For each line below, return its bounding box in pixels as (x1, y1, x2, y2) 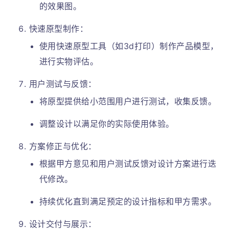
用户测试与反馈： (29, 79, 97, 89)
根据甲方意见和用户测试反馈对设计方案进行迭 (39, 158, 217, 169)
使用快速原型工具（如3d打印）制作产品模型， (39, 41, 219, 51)
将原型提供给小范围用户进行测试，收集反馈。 (39, 96, 217, 106)
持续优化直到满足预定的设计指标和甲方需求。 (39, 196, 217, 207)
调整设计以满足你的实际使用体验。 (39, 119, 174, 129)
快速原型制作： (29, 24, 88, 34)
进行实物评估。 (39, 56, 99, 66)
